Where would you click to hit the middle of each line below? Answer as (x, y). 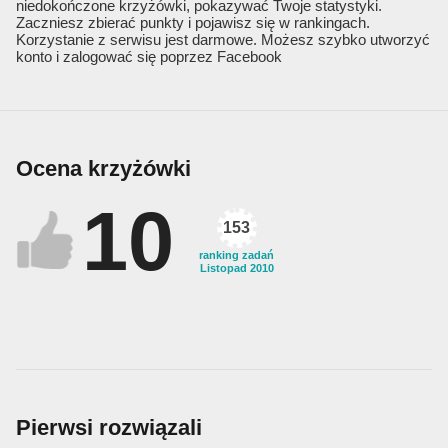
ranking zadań (236, 255)
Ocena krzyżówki (103, 169)
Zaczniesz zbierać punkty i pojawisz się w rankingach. (193, 23)
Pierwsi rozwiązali (109, 427)
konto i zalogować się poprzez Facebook (149, 57)
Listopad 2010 (236, 268)
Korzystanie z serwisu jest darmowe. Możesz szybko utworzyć (223, 40)
